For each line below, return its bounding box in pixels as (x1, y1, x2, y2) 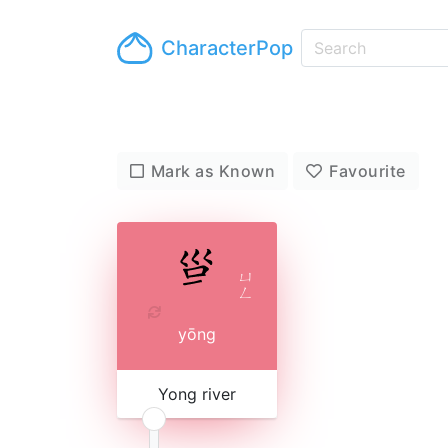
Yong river (158, 384, 236, 404)
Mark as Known (150, 161, 276, 181)
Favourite (329, 161, 406, 181)
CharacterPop (161, 36, 294, 60)
